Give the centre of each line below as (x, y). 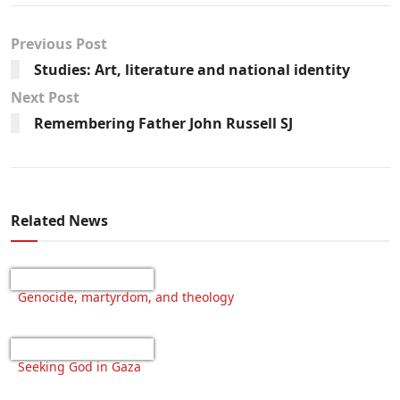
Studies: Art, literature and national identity (192, 70)
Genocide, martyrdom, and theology (126, 297)
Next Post (45, 98)
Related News (59, 221)
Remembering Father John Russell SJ (163, 124)
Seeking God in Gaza (79, 367)
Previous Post (59, 44)
